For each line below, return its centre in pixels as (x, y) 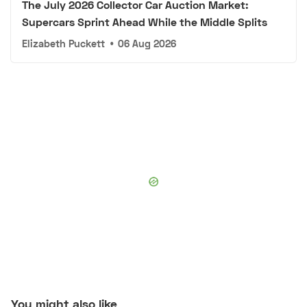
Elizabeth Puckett (63, 43)
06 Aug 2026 (147, 43)
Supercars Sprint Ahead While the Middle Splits (145, 21)
